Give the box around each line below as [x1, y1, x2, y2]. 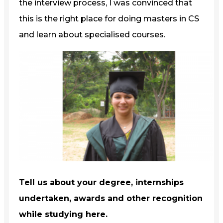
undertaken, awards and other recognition [19, 193, 203, 203]
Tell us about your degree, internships [19, 177, 184, 187]
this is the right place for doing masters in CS [19, 13, 199, 23]
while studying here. [19, 209, 108, 219]
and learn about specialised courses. [19, 29, 165, 39]
